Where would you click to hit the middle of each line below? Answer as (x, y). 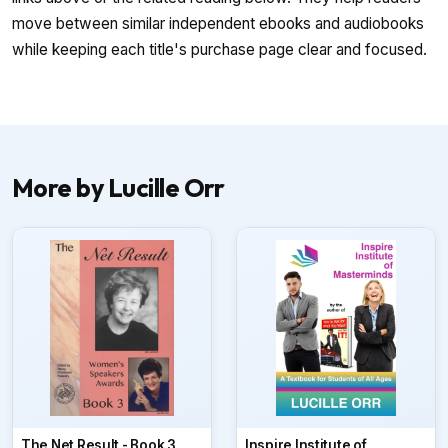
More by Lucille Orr (118, 188)
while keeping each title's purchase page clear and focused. (219, 49)
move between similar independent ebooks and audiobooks (218, 23)
